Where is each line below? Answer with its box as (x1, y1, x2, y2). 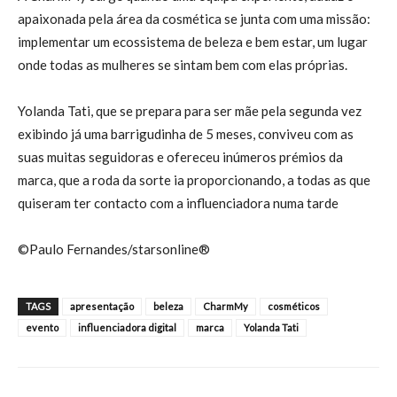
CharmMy (203, 300, 248, 312)
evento (26, 322, 58, 333)
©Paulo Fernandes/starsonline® (18, 241, 210, 257)
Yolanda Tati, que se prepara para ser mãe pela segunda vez (18, 103, 362, 119)
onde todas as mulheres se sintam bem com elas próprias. (18, 57, 347, 73)
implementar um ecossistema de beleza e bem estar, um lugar (18, 34, 368, 50)
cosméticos (268, 300, 320, 312)
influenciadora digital (78, 322, 176, 333)
